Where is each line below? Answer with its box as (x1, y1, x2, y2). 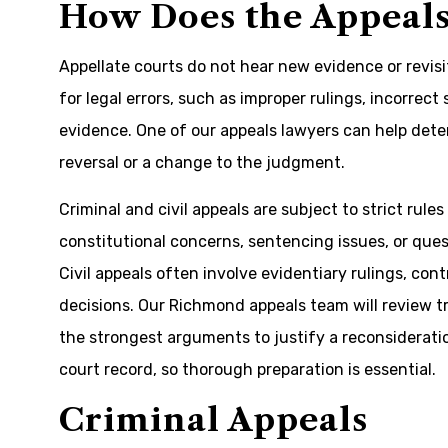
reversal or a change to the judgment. (59, 153, 345, 172)
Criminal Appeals (59, 400, 368, 439)
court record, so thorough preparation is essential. (59, 360, 436, 379)
